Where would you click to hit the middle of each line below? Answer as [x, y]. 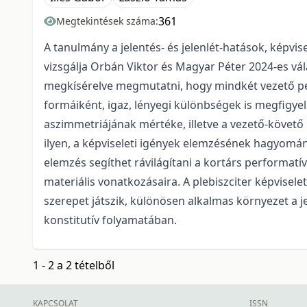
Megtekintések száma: [107, 21]
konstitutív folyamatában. [110, 220]
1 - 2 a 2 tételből [74, 266]
